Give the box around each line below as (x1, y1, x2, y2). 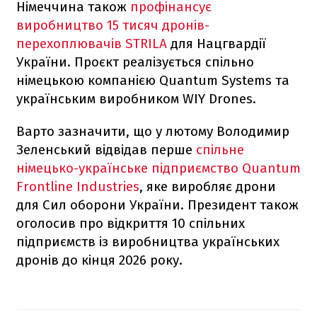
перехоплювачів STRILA (16, 35, 167, 52)
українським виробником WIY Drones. (16, 90, 256, 107)
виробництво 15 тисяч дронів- (16, 16, 209, 33)
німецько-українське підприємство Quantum (16, 159, 301, 176)
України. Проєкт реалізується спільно (16, 53, 254, 70)
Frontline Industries (16, 178, 139, 195)
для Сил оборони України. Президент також (16, 196, 299, 213)
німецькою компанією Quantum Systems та (16, 71, 289, 88)
